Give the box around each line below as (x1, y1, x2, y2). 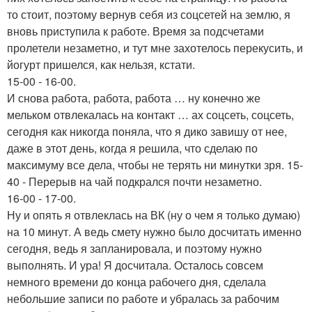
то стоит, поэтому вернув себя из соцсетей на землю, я (7, 6, 290, 22)
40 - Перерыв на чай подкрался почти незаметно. (7, 173, 262, 189)
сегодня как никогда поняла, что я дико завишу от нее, (7, 123, 287, 139)
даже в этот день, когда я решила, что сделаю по (7, 140, 258, 156)
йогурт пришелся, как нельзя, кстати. (7, 56, 195, 72)
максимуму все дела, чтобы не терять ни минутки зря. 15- (7, 157, 303, 173)
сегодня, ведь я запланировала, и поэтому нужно (7, 240, 262, 256)
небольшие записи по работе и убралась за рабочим (7, 290, 279, 306)
